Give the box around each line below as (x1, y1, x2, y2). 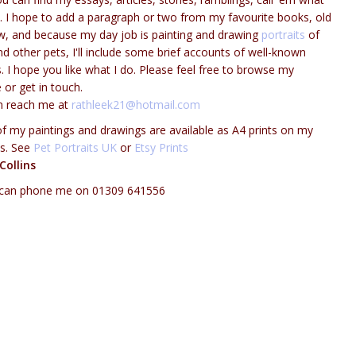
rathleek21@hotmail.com (71, 97, 200, 112)
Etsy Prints (133, 140, 188, 155)
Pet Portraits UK (33, 140, 117, 155)
